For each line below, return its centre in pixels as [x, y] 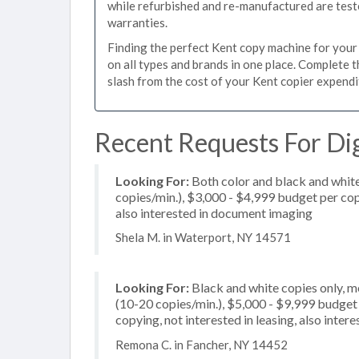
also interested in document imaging [214, 212]
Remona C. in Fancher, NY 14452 [202, 344]
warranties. [137, 22]
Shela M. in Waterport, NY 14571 [203, 237]
